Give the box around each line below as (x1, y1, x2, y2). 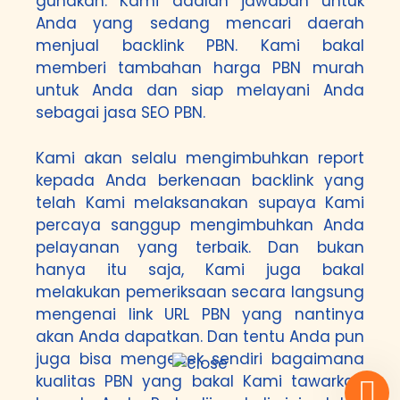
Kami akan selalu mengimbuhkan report (36, 146, 364, 169)
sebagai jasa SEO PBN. (36, 102, 205, 123)
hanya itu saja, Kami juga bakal (36, 258, 364, 280)
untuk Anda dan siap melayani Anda (36, 79, 364, 101)
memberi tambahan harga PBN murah (36, 57, 364, 79)
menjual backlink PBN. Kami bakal (36, 35, 364, 56)
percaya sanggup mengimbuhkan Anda (36, 213, 364, 236)
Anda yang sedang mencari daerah (36, 12, 364, 34)
